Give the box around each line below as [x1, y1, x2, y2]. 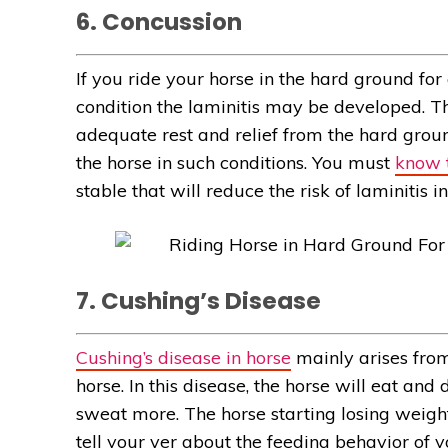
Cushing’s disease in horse [76, 346, 291, 370]
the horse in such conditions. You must [76, 151, 395, 175]
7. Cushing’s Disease [76, 285, 321, 318]
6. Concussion [76, 6, 242, 39]
